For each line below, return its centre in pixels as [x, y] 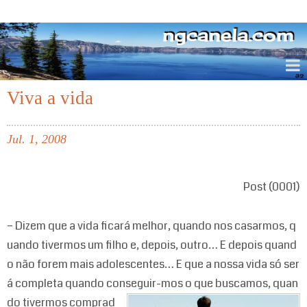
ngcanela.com [45, 11]
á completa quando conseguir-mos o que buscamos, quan [152, 283]
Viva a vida [50, 98]
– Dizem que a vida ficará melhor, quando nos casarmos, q [151, 225]
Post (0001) [272, 187]
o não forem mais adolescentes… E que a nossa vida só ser [153, 264]
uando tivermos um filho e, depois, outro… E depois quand [152, 245]
